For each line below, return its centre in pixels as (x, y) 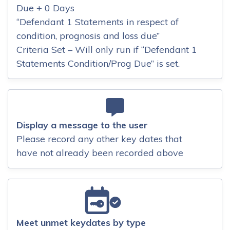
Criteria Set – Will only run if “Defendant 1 (107, 50)
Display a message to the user (82, 125)
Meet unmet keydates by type (81, 222)
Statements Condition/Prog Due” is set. (98, 64)
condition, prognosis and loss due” (88, 36)
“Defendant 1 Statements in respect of (98, 22)
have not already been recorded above (100, 152)
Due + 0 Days (45, 8)
